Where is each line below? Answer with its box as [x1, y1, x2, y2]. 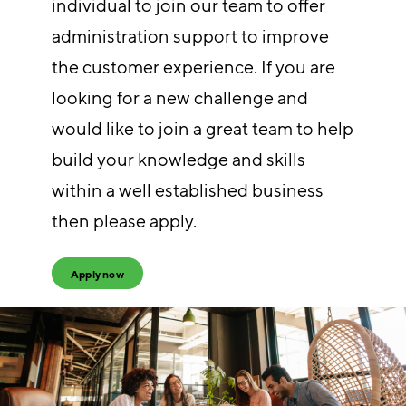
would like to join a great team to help [51, 118, 353, 140]
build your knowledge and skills [51, 149, 305, 170]
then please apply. [51, 210, 197, 232]
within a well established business [51, 179, 324, 201]
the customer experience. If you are [51, 56, 335, 78]
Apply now [71, 266, 124, 281]
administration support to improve [51, 25, 329, 47]
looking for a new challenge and [51, 87, 308, 109]
